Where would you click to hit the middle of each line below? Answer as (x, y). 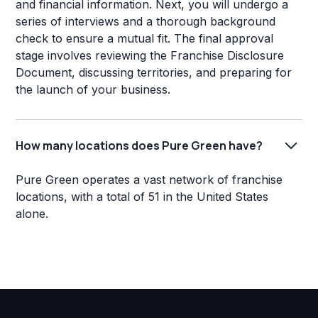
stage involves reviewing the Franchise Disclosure (150, 56)
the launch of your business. (93, 90)
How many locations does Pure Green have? (139, 145)
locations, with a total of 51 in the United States (142, 197)
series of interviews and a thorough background (146, 22)
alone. (32, 214)
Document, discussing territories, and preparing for (154, 73)
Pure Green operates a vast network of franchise (149, 180)
